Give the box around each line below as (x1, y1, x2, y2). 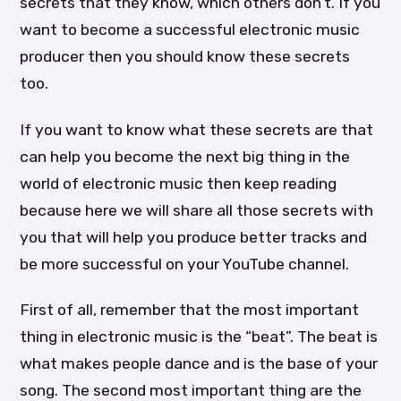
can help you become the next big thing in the (20, 147, 351, 166)
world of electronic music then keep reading (20, 174, 337, 192)
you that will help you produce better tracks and (20, 227, 368, 246)
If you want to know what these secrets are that (20, 120, 374, 139)
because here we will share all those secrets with (20, 200, 374, 219)
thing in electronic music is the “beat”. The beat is (20, 327, 379, 346)
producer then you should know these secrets (20, 47, 351, 66)
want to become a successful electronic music (20, 21, 361, 39)
